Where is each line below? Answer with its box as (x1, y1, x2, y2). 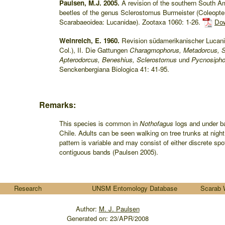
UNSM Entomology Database (92, 183, 177, 193)
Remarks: (39, 99, 76, 110)
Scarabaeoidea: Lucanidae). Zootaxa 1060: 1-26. (59, 17, 202, 27)
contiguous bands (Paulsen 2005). (59, 147, 158, 157)
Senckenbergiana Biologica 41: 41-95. (59, 64, 169, 74)
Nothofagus (138, 119, 175, 128)
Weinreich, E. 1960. (59, 36, 122, 45)
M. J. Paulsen (98, 204, 140, 213)
